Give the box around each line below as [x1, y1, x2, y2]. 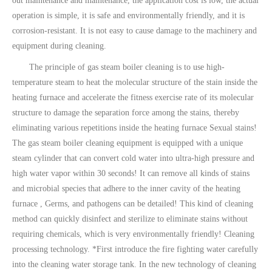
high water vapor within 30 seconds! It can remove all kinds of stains [12, 169, 250, 178]
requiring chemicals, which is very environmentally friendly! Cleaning [12, 229, 254, 239]
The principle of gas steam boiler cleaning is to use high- [12, 63, 225, 72]
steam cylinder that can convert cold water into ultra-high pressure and [12, 154, 254, 163]
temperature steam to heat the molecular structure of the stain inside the [12, 78, 257, 87]
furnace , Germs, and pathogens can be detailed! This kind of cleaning [12, 199, 253, 208]
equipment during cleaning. [12, 41, 106, 50]
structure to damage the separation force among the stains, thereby [12, 108, 239, 117]
